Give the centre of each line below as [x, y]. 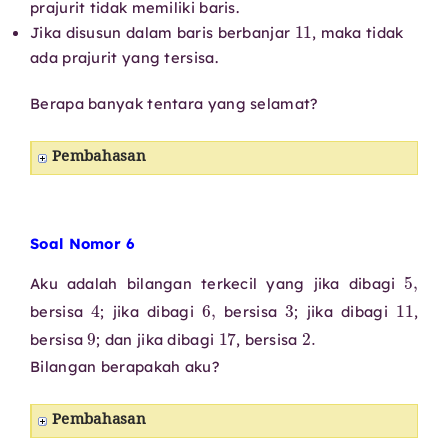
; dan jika [130, 339]
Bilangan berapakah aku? [124, 366]
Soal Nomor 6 [82, 243]
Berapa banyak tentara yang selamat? [174, 103]
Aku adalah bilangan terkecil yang [172, 283]
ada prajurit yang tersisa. [124, 57]
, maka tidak [357, 32]
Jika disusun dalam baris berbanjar [162, 32]
